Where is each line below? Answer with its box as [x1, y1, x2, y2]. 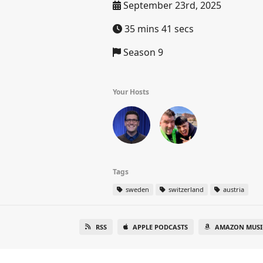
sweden [124, 185, 149, 194]
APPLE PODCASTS [132, 222, 188, 231]
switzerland [167, 185, 204, 194]
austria [221, 185, 244, 194]
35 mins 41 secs [122, 22, 194, 35]
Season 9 [121, 46, 163, 59]
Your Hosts [113, 87, 149, 97]
